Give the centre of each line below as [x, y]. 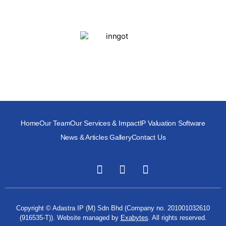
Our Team [55, 123]
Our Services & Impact [105, 123]
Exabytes [134, 218]
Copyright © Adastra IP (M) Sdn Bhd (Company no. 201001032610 [113, 208]
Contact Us [149, 137]
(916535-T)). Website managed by [70, 218]
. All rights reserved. [177, 218]
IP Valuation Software [172, 123]
